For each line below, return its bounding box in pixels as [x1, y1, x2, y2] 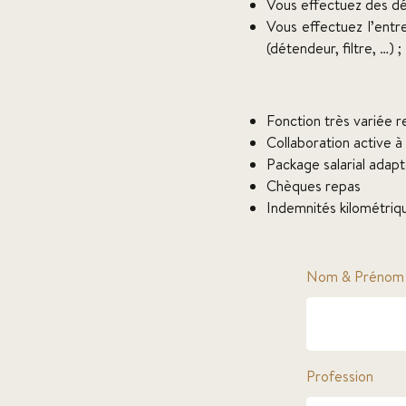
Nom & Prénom [305, 266, 404, 286]
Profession [305, 365, 373, 386]
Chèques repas [266, 175, 361, 196]
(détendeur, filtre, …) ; [266, 37, 401, 58]
